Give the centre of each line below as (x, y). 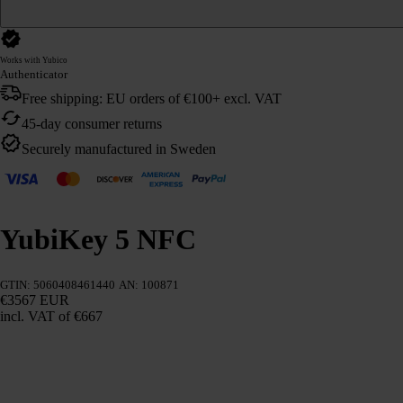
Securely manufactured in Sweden (119, 148)
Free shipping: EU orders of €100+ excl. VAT (152, 98)
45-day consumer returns (92, 123)
